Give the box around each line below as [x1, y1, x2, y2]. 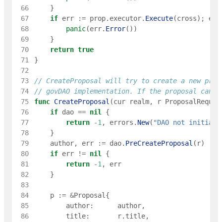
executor [109, 14, 141, 23]
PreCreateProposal [125, 139, 193, 148]
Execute [145, 14, 173, 23]
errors [109, 118, 133, 127]
